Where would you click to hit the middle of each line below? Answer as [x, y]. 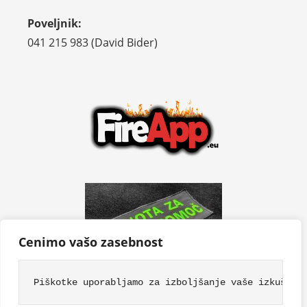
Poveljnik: [54, 23]
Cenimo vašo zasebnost [91, 242]
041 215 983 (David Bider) [93, 42]
